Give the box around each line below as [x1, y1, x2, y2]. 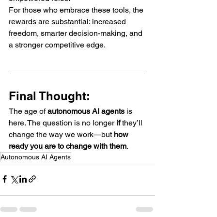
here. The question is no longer [9, 118, 116, 127]
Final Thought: [9, 89, 90, 103]
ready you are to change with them [9, 141, 126, 151]
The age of [9, 106, 47, 116]
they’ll [120, 118, 144, 127]
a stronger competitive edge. [9, 40, 106, 49]
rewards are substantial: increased [9, 16, 128, 26]
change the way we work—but [9, 129, 114, 139]
